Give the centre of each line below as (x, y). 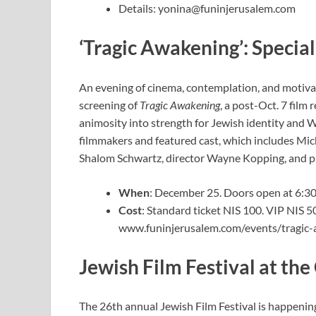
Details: (138, 8)
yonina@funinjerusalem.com (227, 8)
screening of (109, 104)
